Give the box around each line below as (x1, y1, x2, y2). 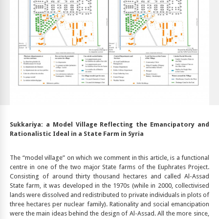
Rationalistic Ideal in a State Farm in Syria (10, 130, 144, 138)
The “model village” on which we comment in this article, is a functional (10, 154, 209, 162)
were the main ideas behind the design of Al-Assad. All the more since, (10, 210, 209, 218)
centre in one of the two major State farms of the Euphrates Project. (10, 163, 209, 171)
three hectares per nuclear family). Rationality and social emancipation (10, 200, 209, 208)
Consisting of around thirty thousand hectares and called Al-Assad (10, 173, 209, 180)
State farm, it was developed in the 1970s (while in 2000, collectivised (10, 182, 209, 190)
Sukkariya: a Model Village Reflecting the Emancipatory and (10, 121, 209, 129)
